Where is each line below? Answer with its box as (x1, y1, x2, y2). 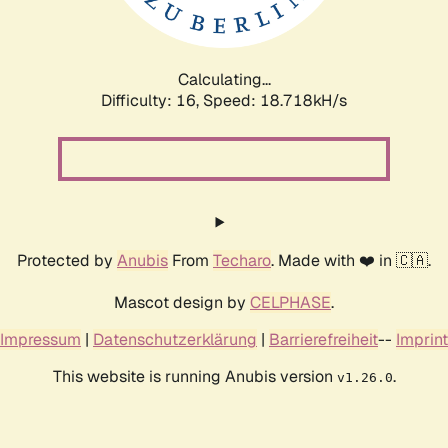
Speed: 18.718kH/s (203, 89, 347, 111)
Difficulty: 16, (101, 89, 203, 111)
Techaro (213, 249, 271, 271)
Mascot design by (114, 291, 250, 313)
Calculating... (177, 68, 271, 90)
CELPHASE (250, 291, 331, 313)
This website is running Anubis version (52, 365, 337, 387)
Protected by (17, 249, 117, 271)
